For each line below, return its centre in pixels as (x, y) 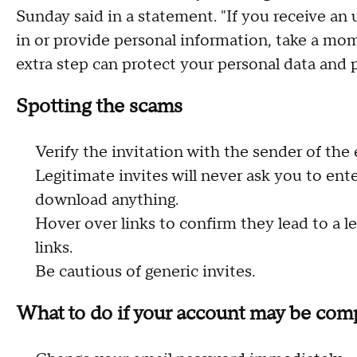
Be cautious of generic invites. (145, 272)
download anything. (107, 200)
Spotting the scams (99, 106)
